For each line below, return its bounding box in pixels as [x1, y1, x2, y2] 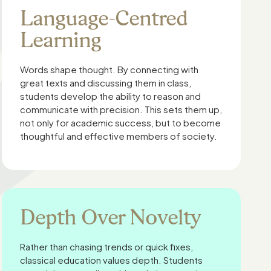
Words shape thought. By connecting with [20, 64, 199, 75]
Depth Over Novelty [20, 204, 201, 229]
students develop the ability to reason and [20, 90, 201, 102]
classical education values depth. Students [20, 254, 203, 266]
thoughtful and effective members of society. [20, 130, 218, 142]
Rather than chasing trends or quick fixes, [20, 241, 194, 252]
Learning [20, 27, 101, 52]
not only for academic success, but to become [20, 117, 221, 128]
